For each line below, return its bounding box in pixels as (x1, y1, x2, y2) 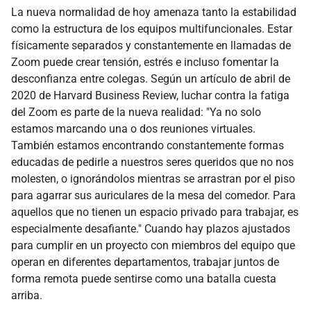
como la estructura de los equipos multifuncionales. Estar (11, 22, 292, 36)
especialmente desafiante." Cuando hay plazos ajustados (11, 222, 290, 236)
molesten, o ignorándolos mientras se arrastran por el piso (11, 172, 295, 186)
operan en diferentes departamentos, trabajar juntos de (11, 255, 279, 269)
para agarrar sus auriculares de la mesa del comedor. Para (11, 189, 296, 203)
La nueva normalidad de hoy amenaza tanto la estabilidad (11, 6, 296, 19)
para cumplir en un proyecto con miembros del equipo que (11, 239, 295, 253)
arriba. (11, 289, 42, 303)
